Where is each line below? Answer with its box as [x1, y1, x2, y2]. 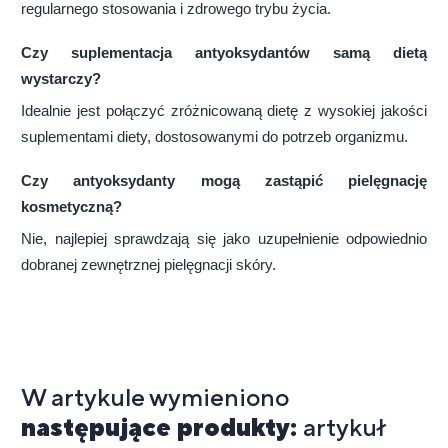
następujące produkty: [21, 412, 303, 443]
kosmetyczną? [21, 199, 122, 216]
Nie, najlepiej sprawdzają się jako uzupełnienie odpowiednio [21, 231, 427, 248]
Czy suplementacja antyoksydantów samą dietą [21, 45, 427, 62]
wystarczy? [21, 71, 101, 88]
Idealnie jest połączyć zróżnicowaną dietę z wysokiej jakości [21, 103, 427, 120]
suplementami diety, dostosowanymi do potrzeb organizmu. [21, 129, 408, 146]
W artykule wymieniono [21, 382, 289, 413]
